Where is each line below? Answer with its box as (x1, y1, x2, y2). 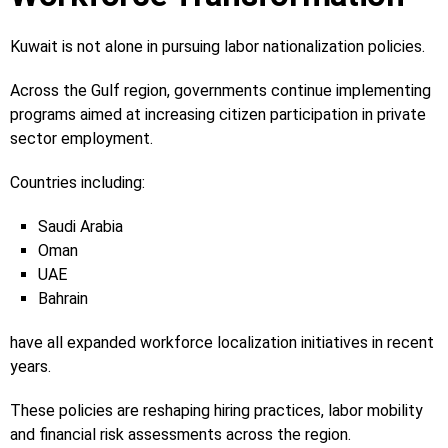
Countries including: (10, 172, 145, 192)
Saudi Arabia (38, 216, 123, 236)
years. (10, 356, 51, 376)
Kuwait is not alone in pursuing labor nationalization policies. (10, 36, 425, 56)
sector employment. (10, 128, 153, 148)
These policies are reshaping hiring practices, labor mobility (10, 400, 423, 420)
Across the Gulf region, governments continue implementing (10, 80, 431, 100)
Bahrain (38, 288, 88, 308)
